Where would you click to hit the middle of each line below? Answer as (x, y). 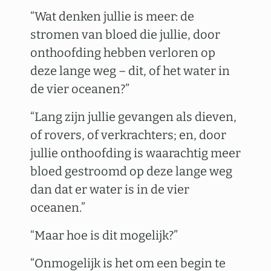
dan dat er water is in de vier (110, 189)
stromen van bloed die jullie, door (125, 34)
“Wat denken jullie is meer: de (112, 16)
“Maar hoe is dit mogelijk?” (104, 235)
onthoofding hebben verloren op (123, 53)
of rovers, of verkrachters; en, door (128, 135)
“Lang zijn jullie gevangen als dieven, (133, 117)
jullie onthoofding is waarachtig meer (135, 153)
